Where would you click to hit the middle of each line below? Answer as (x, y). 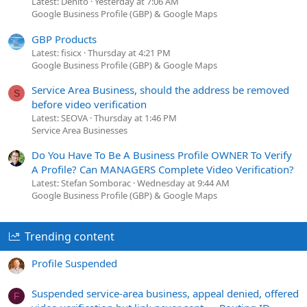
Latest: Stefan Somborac (81, 183)
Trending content (69, 237)
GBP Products (64, 39)
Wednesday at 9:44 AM (183, 183)
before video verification (89, 104)
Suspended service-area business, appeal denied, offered (165, 293)
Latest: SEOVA (60, 118)
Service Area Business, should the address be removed (160, 89)
